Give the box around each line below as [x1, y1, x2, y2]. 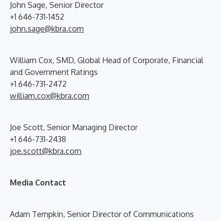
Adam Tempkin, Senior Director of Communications [10, 209, 194, 219]
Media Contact [10, 177, 66, 187]
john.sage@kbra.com [10, 23, 84, 34]
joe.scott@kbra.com [10, 146, 81, 156]
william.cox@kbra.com [10, 90, 89, 101]
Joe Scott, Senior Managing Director [10, 122, 138, 132]
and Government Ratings [10, 67, 98, 77]
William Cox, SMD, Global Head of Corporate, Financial [10, 55, 203, 65]
